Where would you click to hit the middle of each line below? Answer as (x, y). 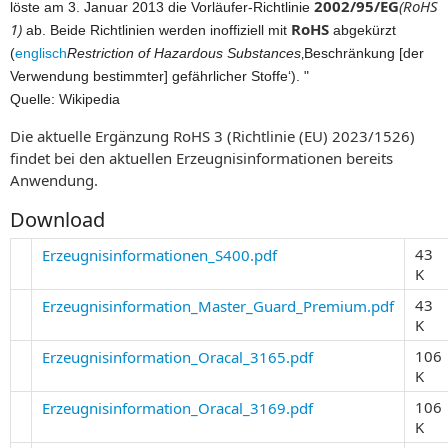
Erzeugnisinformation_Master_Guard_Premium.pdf (218, 305)
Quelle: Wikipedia (65, 98)
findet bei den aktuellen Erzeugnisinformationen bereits (201, 157)
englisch (41, 52)
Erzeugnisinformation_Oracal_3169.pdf (177, 407)
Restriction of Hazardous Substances (184, 52)
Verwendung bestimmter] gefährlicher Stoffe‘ (150, 75)
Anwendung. (56, 179)
